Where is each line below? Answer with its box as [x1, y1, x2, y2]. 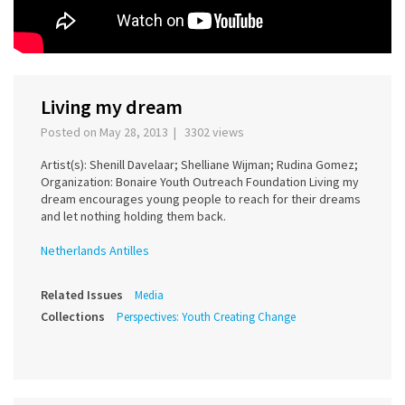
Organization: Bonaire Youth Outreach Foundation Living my [41, 174, 359, 191]
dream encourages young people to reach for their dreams [41, 191, 361, 208]
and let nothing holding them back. [41, 208, 226, 225]
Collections [41, 308, 105, 325]
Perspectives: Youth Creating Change [117, 309, 296, 325]
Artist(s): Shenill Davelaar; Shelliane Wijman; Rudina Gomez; [41, 156, 358, 174]
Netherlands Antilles [41, 242, 149, 259]
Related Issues [41, 287, 123, 304]
